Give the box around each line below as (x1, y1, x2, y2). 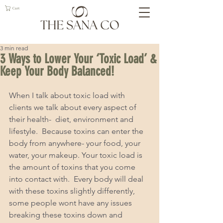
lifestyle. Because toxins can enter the (9, 126, 145, 136)
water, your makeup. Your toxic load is (9, 150, 144, 160)
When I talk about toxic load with (9, 91, 127, 100)
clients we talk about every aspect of (9, 103, 138, 112)
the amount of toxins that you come (9, 162, 137, 172)
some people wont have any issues (9, 198, 134, 208)
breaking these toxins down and (9, 210, 124, 220)
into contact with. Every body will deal (9, 174, 145, 184)
